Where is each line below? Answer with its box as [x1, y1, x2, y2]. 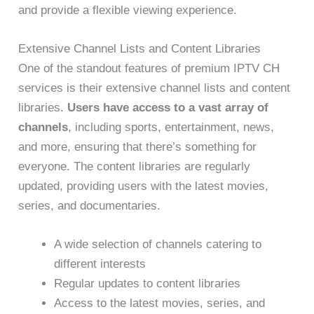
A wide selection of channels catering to [54, 238, 262, 251]
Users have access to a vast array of [67, 100, 269, 114]
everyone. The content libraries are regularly [18, 159, 251, 173]
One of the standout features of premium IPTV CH [18, 61, 280, 75]
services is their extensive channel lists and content [18, 81, 291, 95]
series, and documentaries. [18, 198, 161, 212]
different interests [54, 257, 146, 271]
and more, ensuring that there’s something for [18, 139, 257, 153]
